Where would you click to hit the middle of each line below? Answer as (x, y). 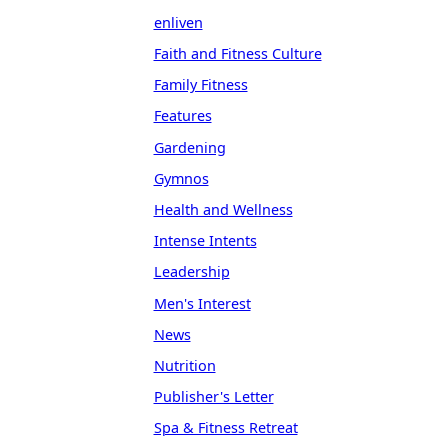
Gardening (189, 147)
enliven (178, 22)
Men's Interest (202, 303)
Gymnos (181, 178)
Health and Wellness (223, 209)
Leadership (191, 272)
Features (182, 116)
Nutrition (184, 365)
